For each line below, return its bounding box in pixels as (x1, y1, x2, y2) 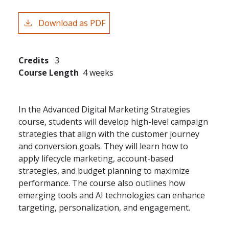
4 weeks (83, 66, 113, 78)
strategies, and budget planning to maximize (18, 165, 190, 176)
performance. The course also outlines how (18, 177, 185, 189)
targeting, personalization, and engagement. (18, 201, 190, 213)
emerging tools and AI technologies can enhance (18, 189, 205, 201)
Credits (18, 54, 49, 66)
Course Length (18, 66, 79, 78)
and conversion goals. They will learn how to (18, 140, 188, 152)
